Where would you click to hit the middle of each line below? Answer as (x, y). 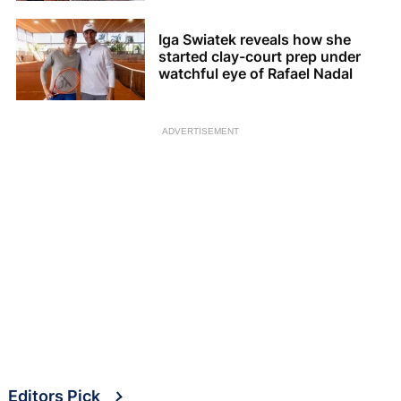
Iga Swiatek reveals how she (255, 40)
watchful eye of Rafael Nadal (256, 74)
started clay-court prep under (260, 57)
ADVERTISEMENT (200, 131)
